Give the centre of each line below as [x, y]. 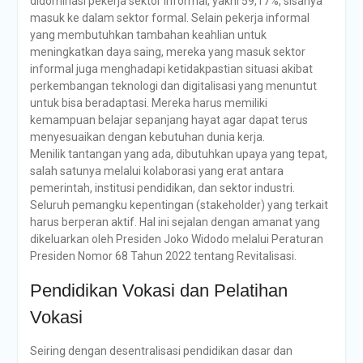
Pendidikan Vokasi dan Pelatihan [158, 290]
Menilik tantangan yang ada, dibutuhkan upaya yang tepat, [178, 154]
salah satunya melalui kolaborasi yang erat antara [156, 171]
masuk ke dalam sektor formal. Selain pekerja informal [169, 18]
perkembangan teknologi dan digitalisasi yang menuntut [173, 86]
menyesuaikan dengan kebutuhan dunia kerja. [147, 137]
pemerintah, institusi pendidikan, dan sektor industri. [162, 188]
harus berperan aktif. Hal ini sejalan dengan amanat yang [175, 222]
